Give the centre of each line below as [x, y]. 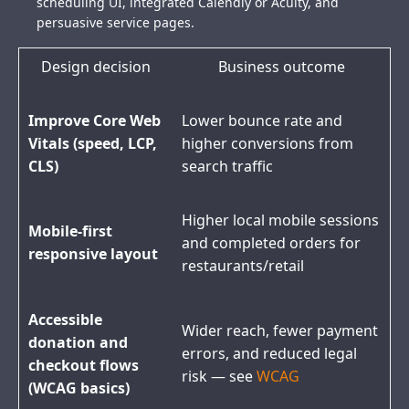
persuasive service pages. [115, 23]
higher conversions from [267, 144]
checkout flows [84, 366]
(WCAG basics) [79, 388]
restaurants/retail [243, 266]
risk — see [219, 377]
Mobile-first [70, 231]
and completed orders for [271, 243]
